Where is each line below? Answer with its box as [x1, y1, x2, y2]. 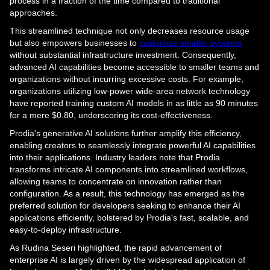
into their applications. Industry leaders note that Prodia [10, 152, 220, 163]
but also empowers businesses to [10, 38, 139, 48]
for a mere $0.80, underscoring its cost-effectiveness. [10, 110, 213, 121]
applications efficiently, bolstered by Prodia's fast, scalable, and [10, 213, 249, 223]
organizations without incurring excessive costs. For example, [10, 74, 243, 84]
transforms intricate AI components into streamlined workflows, [10, 165, 248, 175]
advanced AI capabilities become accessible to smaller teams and [10, 62, 259, 72]
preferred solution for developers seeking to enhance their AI [10, 201, 240, 211]
